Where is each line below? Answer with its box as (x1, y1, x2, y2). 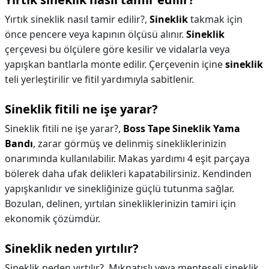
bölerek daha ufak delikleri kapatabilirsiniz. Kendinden (5, 167, 252, 180)
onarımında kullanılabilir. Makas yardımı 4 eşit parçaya (5, 152, 250, 165)
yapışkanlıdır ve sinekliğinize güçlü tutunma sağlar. (5, 182, 234, 195)
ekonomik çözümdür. (5, 212, 100, 225)
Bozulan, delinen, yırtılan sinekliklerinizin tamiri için (5, 197, 236, 210)
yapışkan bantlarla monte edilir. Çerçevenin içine (5, 58, 225, 71)
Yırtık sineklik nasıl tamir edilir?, (5, 13, 150, 26)
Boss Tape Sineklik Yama (123, 122, 240, 135)
